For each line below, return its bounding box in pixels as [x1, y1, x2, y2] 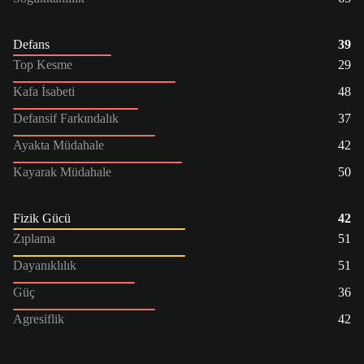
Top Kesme [13, 57, 72, 71]
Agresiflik [13, 311, 64, 326]
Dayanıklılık [13, 258, 76, 272]
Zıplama [13, 231, 55, 245]
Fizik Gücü [13, 210, 71, 225]
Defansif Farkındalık [13, 110, 119, 125]
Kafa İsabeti [13, 84, 75, 98]
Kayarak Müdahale [13, 164, 111, 179]
